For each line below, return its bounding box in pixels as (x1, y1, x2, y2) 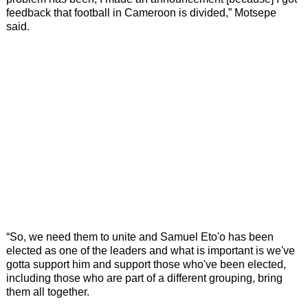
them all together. (6, 285, 92, 298)
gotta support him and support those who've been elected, (6, 258, 286, 270)
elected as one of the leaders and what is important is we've (6, 244, 295, 256)
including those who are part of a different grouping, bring (6, 272, 283, 284)
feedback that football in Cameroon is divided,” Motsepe (6, 6, 276, 19)
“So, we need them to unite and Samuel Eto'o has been (6, 230, 274, 243)
